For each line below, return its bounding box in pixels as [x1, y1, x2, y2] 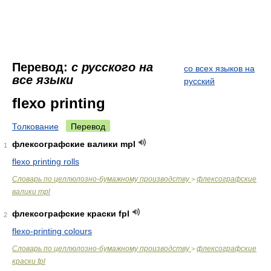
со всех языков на [184, 64, 255, 73]
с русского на [71, 60, 153, 74]
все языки [12, 73, 73, 87]
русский [184, 76, 215, 86]
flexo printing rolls [12, 157, 79, 166]
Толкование [12, 122, 59, 131]
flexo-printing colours [12, 226, 92, 236]
